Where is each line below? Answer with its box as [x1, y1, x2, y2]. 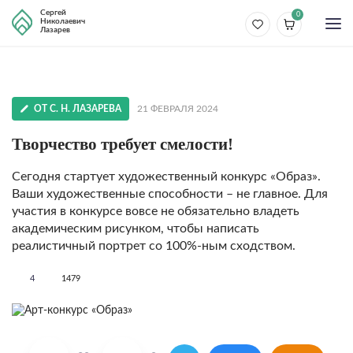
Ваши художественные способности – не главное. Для [12, 188, 328, 200]
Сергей [40, 9, 66, 17]
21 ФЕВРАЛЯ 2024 [137, 104, 218, 113]
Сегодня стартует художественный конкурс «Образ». [12, 170, 321, 183]
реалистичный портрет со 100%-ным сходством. [12, 240, 295, 252]
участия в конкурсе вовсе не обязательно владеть [12, 205, 299, 217]
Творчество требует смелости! [12, 135, 233, 154]
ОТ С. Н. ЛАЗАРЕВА [34, 104, 121, 113]
